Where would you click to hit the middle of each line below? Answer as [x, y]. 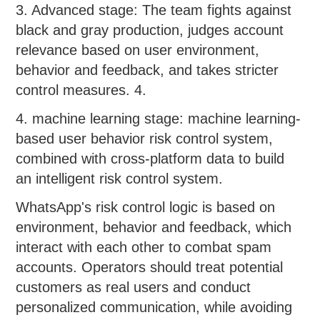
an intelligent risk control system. [120, 179]
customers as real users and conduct [134, 287]
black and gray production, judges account [150, 30]
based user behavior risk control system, [145, 139]
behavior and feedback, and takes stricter [147, 70]
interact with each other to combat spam [144, 247]
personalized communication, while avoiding [154, 307]
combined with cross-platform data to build [150, 159]
